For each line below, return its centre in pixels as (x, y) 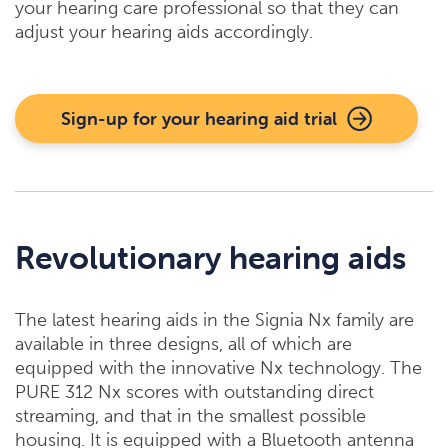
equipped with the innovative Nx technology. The (218, 368)
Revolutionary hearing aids (210, 258)
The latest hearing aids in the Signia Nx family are (214, 320)
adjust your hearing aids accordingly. (164, 32)
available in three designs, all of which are (183, 344)
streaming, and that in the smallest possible (190, 416)
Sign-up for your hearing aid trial (199, 119)
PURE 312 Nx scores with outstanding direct (194, 392)
